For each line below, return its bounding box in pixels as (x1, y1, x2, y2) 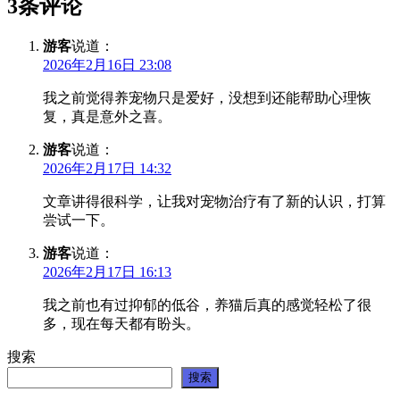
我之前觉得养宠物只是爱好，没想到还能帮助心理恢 (43, 90, 371, 106)
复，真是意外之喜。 (43, 109, 171, 125)
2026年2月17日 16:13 (43, 264, 171, 280)
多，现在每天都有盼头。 (43, 316, 200, 332)
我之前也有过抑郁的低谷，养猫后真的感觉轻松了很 (43, 297, 371, 313)
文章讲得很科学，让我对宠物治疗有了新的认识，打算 (43, 194, 386, 210)
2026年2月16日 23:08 (43, 57, 171, 73)
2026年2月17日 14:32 (43, 161, 171, 177)
